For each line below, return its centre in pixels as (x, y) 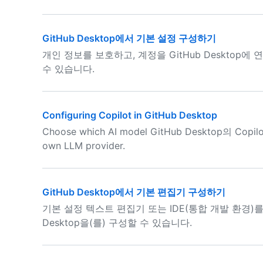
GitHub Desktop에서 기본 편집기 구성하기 (134, 192)
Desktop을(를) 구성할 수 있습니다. (117, 222)
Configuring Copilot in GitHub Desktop (130, 115)
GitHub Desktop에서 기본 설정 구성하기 (129, 38)
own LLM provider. (84, 146)
